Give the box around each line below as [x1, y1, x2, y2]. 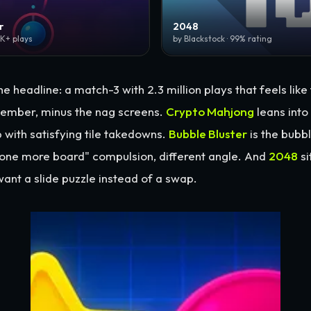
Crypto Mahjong [166, 104, 254, 119]
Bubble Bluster [169, 126, 247, 142]
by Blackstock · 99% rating [173, 33, 272, 44]
